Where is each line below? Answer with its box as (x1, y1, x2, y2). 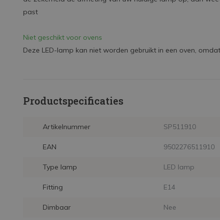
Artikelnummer (43, 122, 90, 131)
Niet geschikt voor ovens (23, 33, 102, 42)
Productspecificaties (23, 94, 123, 107)
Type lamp (43, 163, 77, 171)
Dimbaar (43, 203, 71, 212)
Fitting (43, 183, 63, 192)
